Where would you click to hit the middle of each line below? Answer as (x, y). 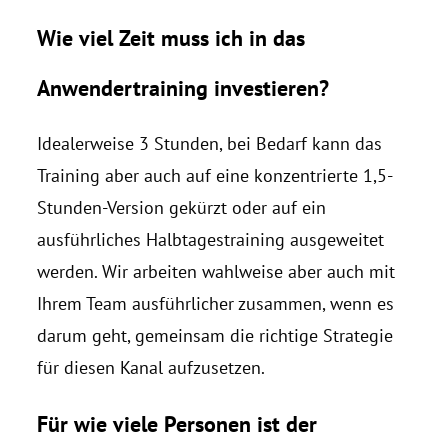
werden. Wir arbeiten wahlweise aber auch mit (215, 271)
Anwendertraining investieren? (182, 87)
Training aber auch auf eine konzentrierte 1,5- (214, 175)
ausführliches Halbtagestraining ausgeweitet (210, 239)
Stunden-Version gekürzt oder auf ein (181, 207)
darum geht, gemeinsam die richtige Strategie (214, 335)
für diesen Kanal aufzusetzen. (150, 367)
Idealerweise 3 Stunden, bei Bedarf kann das (209, 143)
